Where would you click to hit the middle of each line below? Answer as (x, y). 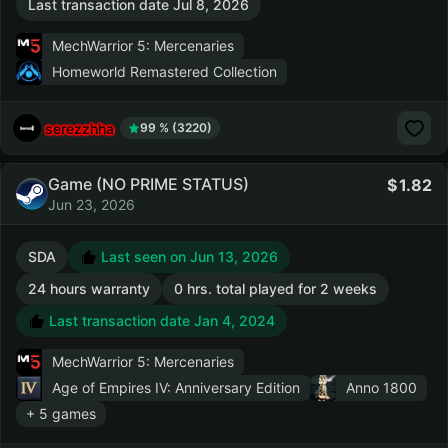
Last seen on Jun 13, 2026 (187, 256)
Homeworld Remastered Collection (164, 71)
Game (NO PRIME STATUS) (148, 184)
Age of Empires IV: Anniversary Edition (176, 387)
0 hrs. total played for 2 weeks (275, 288)
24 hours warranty (89, 288)
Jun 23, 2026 (91, 204)
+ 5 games (61, 413)
